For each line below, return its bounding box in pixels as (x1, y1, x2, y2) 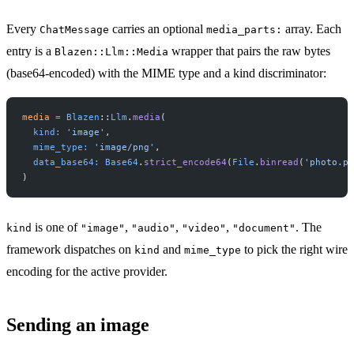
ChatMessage (40, 23, 109, 36)
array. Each (282, 21, 341, 36)
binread (260, 156, 299, 168)
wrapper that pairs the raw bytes (168, 43, 330, 58)
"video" (182, 221, 226, 234)
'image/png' (88, 141, 155, 153)
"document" (232, 221, 296, 234)
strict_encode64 (144, 156, 227, 168)
